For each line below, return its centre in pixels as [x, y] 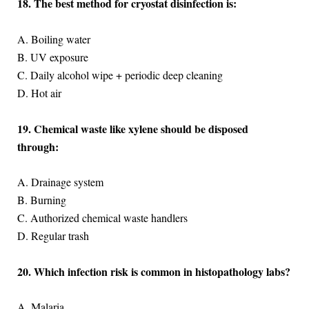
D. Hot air [39, 93]
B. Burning [41, 200]
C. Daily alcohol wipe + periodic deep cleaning [120, 75]
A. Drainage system [60, 182]
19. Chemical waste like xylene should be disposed [132, 128]
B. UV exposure [52, 57]
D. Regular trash [53, 236]
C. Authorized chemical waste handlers [102, 218]
